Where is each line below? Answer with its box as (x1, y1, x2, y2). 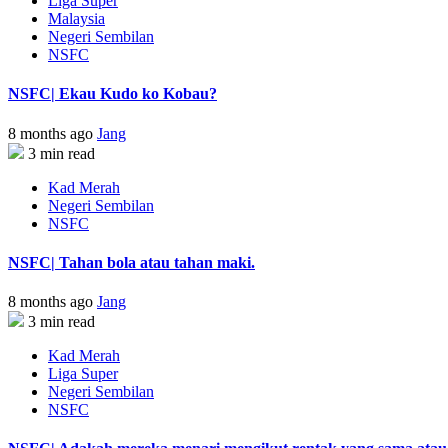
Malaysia (48, 9, 105, 27)
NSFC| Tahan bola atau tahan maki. (8, 253, 255, 271)
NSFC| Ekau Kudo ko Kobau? (8, 85, 217, 103)
